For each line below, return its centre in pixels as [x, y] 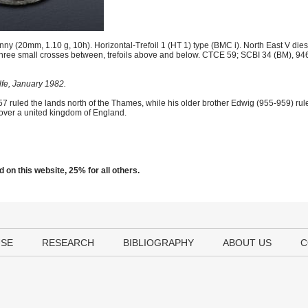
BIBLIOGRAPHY [158, 243]
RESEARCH [68, 243]
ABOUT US [247, 243]
